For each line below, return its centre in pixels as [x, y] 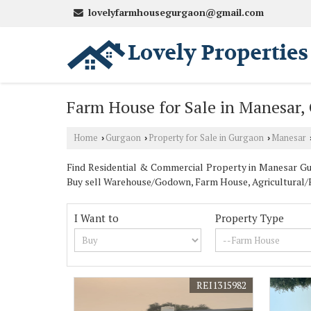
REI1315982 [222, 285]
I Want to [96, 218]
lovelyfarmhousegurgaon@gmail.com [176, 12]
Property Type [250, 218]
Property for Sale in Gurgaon [206, 138]
